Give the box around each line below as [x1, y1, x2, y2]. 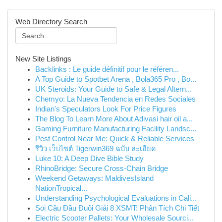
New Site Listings [15, 55, 71, 63]
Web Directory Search [15, 18, 87, 26]
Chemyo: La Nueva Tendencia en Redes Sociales [35, 95, 196, 103]
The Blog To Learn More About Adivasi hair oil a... [35, 115, 193, 123]
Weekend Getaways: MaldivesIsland [35, 174, 154, 182]
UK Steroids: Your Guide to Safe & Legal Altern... [35, 85, 192, 93]
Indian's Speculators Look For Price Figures [35, 105, 176, 113]
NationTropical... [35, 184, 87, 192]
